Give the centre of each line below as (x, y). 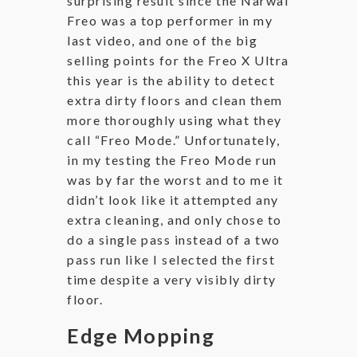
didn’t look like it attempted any (173, 200)
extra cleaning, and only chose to (175, 220)
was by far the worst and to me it (175, 180)
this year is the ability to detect (171, 80)
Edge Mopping (141, 336)
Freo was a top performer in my (170, 21)
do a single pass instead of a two (174, 240)
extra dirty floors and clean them (175, 100)
